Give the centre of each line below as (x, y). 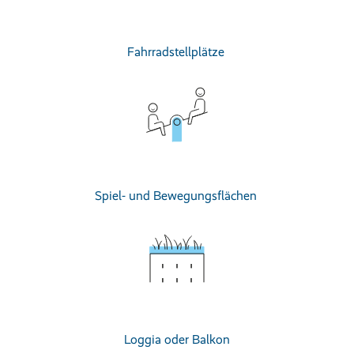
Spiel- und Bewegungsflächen (177, 196)
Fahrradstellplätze (177, 52)
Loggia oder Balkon (177, 339)
